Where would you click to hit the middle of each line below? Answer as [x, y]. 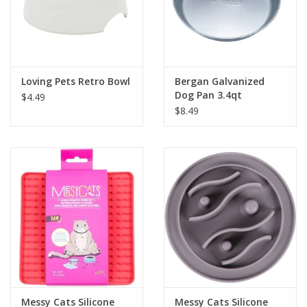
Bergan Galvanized [220, 82]
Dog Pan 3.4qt [208, 95]
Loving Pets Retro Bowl [76, 82]
